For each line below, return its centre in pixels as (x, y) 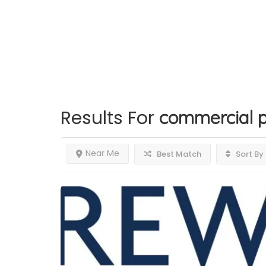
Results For (110, 118)
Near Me (102, 153)
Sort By (249, 154)
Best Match (178, 154)
